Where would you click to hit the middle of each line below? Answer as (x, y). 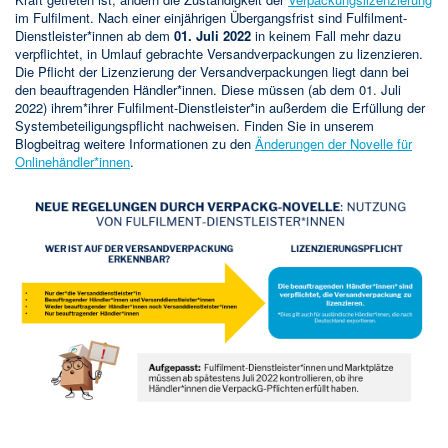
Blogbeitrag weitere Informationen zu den (135, 144)
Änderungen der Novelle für (333, 144)
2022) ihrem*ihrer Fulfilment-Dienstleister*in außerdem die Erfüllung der (220, 108)
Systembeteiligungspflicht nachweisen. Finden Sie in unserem (194, 126)
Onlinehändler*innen (72, 162)
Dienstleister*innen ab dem (94, 36)
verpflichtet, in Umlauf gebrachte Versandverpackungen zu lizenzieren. (219, 54)
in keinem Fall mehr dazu (326, 36)
